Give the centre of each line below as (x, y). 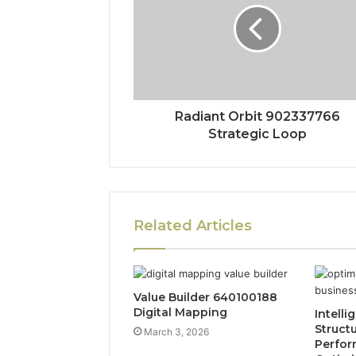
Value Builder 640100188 (205, 297)
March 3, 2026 (176, 331)
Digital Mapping (180, 312)
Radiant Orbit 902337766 (257, 116)
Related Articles (193, 225)
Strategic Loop (257, 133)
